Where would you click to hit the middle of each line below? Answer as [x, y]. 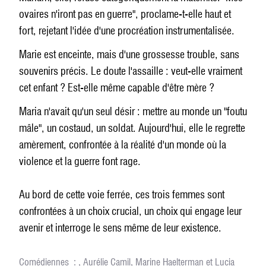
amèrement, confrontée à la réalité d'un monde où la [123, 145]
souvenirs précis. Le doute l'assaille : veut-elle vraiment [131, 71]
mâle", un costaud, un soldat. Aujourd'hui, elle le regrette [132, 128]
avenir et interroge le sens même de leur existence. [120, 228]
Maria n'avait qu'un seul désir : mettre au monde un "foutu [133, 112]
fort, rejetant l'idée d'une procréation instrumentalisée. [127, 31]
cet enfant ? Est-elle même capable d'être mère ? [117, 88]
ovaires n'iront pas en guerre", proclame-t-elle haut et [125, 14]
